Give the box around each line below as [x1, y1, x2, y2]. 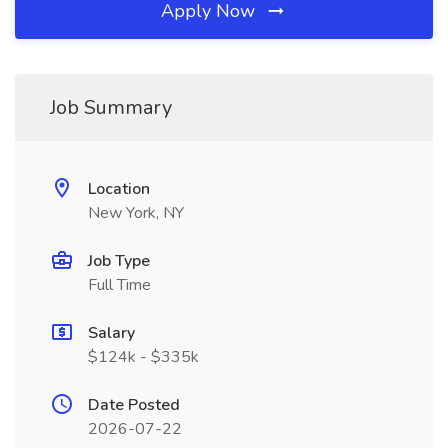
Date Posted [88, 394, 180, 416]
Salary [88, 322, 135, 344]
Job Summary [50, 94, 172, 121]
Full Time [88, 274, 151, 296]
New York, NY [88, 202, 184, 224]
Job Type [88, 250, 150, 272]
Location [88, 178, 150, 200]
